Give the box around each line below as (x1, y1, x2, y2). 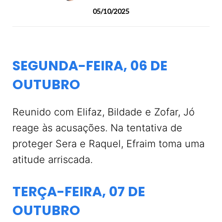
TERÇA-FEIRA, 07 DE (12, 182, 145, 201)
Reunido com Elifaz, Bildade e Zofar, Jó (12, 106, 195, 118)
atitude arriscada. (12, 154, 96, 166)
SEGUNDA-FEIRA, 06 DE (12, 56, 167, 75)
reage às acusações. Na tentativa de (12, 122, 182, 134)
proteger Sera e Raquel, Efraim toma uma (12, 138, 205, 150)
